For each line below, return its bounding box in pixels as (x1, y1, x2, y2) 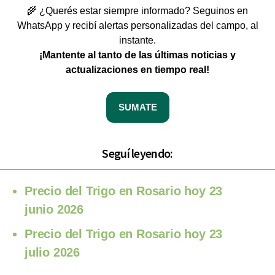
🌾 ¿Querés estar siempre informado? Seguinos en (27, 6, 248, 17)
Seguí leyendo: (102, 145, 173, 161)
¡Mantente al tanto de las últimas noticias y (39, 50, 236, 61)
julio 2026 (25, 246, 80, 260)
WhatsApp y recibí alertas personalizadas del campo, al (17, 20, 258, 31)
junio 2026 (25, 203, 84, 217)
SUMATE (118, 102, 157, 113)
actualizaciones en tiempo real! (66, 64, 209, 76)
